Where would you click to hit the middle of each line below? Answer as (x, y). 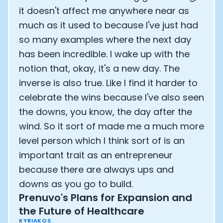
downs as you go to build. (76, 184)
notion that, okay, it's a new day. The (99, 68)
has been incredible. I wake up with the (104, 54)
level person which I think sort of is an (102, 141)
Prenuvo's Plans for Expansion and (106, 198)
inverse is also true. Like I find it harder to (108, 83)
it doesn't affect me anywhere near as (104, 11)
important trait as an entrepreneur (96, 155)
